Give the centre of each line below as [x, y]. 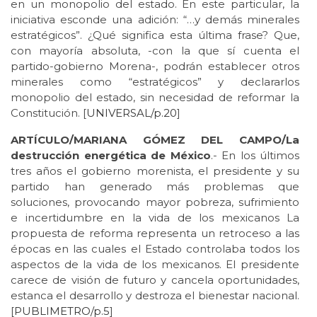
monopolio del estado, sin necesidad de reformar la [155, 97]
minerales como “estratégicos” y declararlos [155, 81]
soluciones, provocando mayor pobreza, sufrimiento [155, 202]
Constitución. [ [48, 113]
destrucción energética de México [111, 155]
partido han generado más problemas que [155, 186]
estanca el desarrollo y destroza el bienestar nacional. [155, 295]
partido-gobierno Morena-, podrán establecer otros [155, 66]
